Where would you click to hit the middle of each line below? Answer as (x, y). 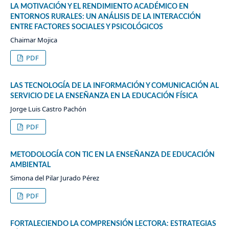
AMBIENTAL (30, 165)
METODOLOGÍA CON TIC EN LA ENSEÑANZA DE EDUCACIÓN (112, 155)
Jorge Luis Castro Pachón (48, 109)
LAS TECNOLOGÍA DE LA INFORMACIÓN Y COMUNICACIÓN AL (114, 86)
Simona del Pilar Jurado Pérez (54, 178)
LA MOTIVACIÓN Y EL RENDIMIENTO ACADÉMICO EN (99, 6)
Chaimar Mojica (33, 40)
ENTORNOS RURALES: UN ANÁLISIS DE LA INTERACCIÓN (105, 17)
